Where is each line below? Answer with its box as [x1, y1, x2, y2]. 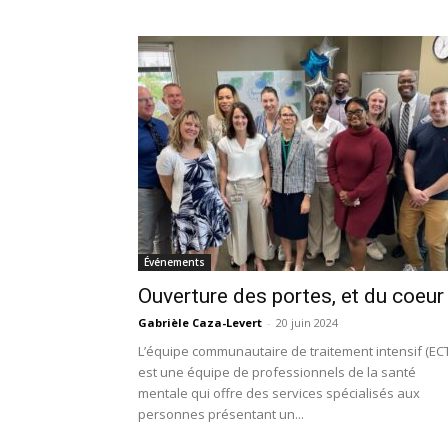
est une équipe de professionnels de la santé [138, 363, 416, 381]
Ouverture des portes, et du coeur [138, 284, 444, 308]
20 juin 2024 [276, 315, 338, 330]
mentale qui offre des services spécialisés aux [138, 384, 420, 402]
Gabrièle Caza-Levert [138, 315, 262, 330]
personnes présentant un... [138, 405, 304, 423]
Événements [144, 255, 205, 269]
